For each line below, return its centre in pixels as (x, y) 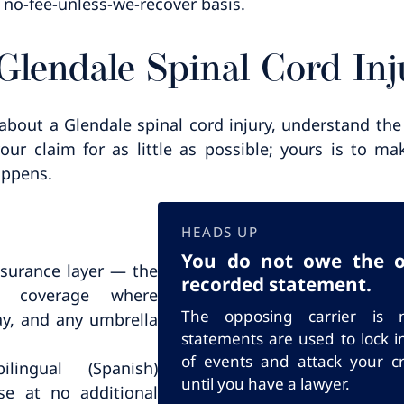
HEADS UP (220, 232)
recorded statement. (277, 285)
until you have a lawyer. (266, 384)
